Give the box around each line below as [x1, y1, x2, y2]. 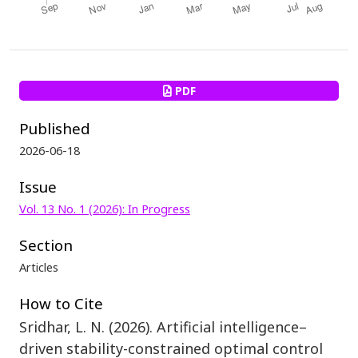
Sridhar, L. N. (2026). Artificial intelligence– [19, 316, 307, 336]
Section [19, 234, 73, 255]
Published [19, 117, 90, 138]
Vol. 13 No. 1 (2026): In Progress [19, 200, 190, 217]
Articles [19, 258, 58, 275]
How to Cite [19, 292, 103, 313]
